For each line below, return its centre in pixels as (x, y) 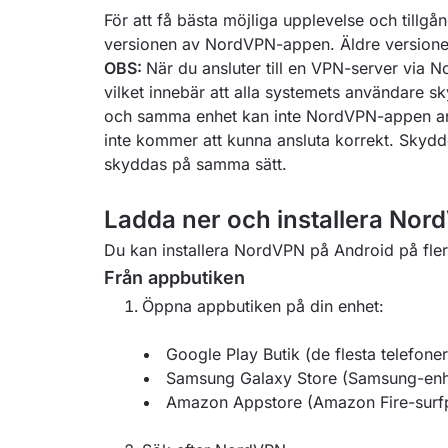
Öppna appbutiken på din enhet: (263, 306)
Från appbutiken (174, 277)
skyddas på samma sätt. (195, 164)
